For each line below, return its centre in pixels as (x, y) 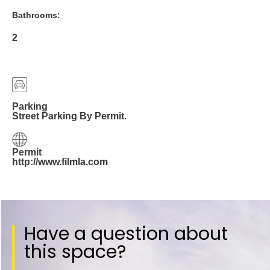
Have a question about (126, 234)
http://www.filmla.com (60, 162)
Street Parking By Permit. (69, 116)
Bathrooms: (36, 15)
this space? (75, 252)
